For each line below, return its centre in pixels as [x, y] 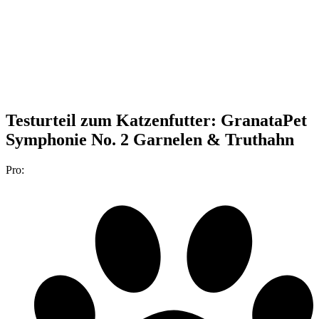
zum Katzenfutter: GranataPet [194, 120]
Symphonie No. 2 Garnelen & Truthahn [150, 139]
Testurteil [41, 120]
